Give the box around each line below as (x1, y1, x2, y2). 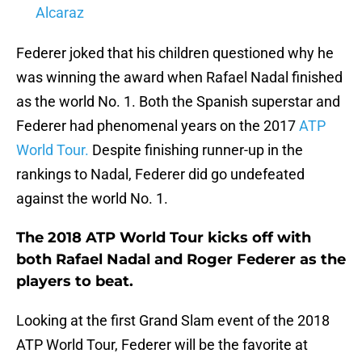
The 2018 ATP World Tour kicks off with (16, 229, 311, 247)
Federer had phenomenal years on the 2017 (16, 117, 299, 135)
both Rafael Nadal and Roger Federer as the (16, 250, 346, 269)
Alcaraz (36, 4, 84, 22)
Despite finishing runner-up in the (89, 141, 303, 159)
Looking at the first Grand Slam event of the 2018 (16, 312, 330, 330)
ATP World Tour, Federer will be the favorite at (16, 336, 308, 354)
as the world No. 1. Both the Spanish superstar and (16, 93, 340, 111)
